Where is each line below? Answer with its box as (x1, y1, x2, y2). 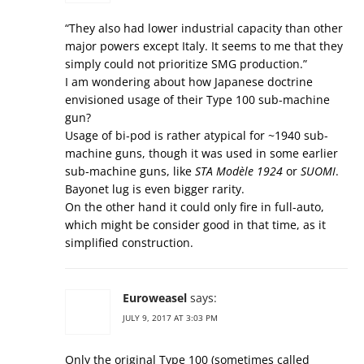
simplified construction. (65, 235, 193, 251)
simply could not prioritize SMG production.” (65, 56, 307, 72)
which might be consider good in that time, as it (65, 217, 326, 233)
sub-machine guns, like (65, 163, 195, 180)
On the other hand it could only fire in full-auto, (65, 199, 324, 215)
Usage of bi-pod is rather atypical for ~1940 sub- (65, 128, 328, 144)
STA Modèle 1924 (195, 163, 283, 180)
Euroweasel (123, 290, 187, 306)
